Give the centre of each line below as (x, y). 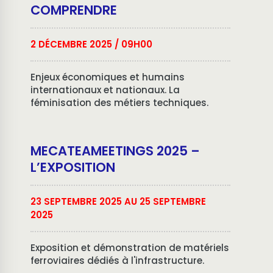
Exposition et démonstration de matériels (130, 248)
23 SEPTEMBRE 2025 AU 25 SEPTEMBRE (118, 201)
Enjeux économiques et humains (108, 77)
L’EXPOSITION (73, 167)
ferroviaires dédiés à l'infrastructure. (117, 261)
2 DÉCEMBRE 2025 (71, 44)
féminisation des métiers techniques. (119, 103)
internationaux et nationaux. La (105, 90)
